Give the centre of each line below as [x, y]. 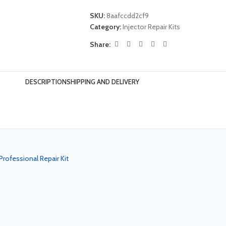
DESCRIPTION [46, 81]
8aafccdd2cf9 [127, 16]
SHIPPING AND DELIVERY [103, 81]
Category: [105, 27]
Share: [100, 44]
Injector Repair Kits [151, 27]
